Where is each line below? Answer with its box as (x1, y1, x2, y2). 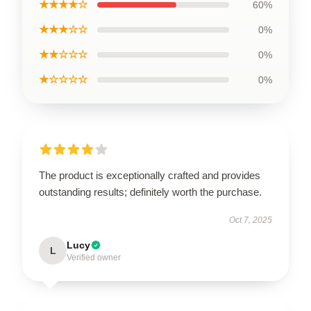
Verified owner (67, 253, 121, 262)
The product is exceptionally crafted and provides (39, 169, 260, 181)
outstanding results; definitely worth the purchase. (39, 186, 262, 198)
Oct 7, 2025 (229, 215, 272, 225)
